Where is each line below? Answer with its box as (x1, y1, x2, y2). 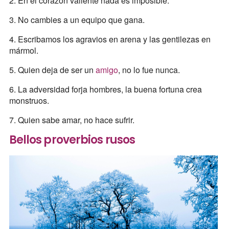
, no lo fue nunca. (118, 63, 180, 76)
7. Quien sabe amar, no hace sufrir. (9, 113, 134, 126)
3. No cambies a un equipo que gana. (9, 13, 145, 26)
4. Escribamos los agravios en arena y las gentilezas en (9, 33, 211, 45)
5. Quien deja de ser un (9, 63, 96, 76)
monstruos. (9, 94, 49, 106)
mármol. (9, 44, 38, 56)
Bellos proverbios (9, 131, 105, 148)
